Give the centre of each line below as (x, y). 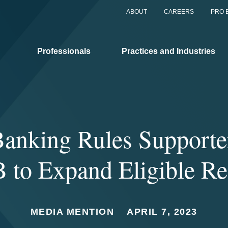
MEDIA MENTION (72, 212)
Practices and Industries (168, 51)
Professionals (64, 51)
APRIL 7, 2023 (162, 212)
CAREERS (179, 12)
